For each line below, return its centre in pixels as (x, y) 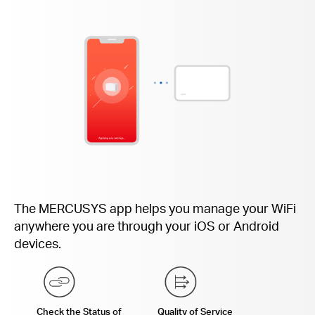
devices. (38, 243)
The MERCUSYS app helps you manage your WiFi (155, 208)
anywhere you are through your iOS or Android (147, 226)
